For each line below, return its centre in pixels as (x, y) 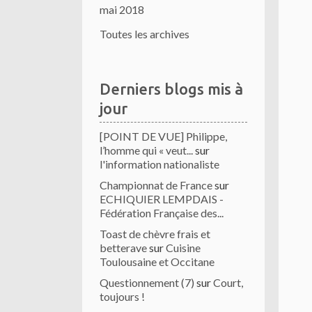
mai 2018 (122, 9)
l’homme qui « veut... (146, 150)
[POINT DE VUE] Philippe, (163, 136)
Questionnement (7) (147, 282)
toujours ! (122, 296)
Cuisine (183, 248)
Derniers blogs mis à (171, 89)
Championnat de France (156, 185)
